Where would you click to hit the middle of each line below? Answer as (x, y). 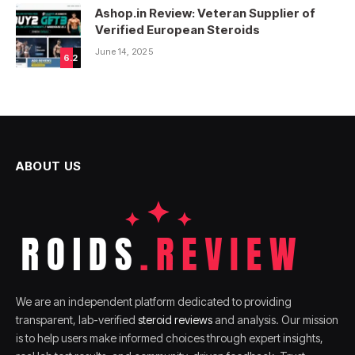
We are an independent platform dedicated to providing (154, 301)
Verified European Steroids (177, 29)
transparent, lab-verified (77, 319)
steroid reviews (175, 319)
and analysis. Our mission (275, 319)
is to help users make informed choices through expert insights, (170, 338)
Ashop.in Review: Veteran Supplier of (205, 13)
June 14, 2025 (124, 51)
